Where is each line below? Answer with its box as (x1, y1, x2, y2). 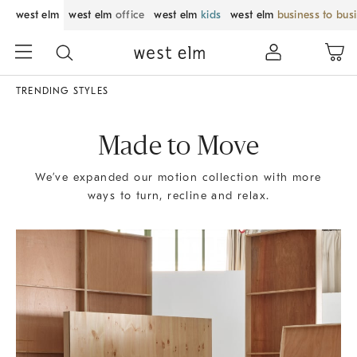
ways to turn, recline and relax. (87, 189, 270, 202)
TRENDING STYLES (16, 85, 108, 96)
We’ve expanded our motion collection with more (35, 171, 322, 184)
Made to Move (97, 135, 260, 161)
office (115, 8, 145, 22)
